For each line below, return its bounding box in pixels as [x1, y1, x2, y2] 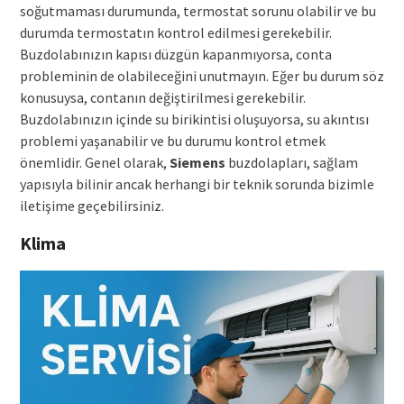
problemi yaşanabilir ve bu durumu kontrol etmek [19, 132, 326, 151]
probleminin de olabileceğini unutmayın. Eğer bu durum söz [19, 67, 384, 86]
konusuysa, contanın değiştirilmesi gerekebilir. [19, 88, 306, 107]
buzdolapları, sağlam [225, 153, 358, 172]
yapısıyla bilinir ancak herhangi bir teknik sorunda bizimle [19, 175, 374, 194]
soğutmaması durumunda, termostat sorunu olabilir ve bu [19, 2, 376, 21]
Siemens [169, 153, 225, 172]
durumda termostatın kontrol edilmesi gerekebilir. [19, 23, 332, 42]
